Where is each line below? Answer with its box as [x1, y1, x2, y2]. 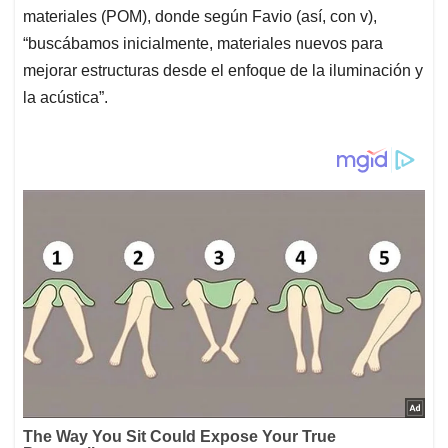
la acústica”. [23, 89, 108, 107]
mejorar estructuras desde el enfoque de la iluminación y [23, 62, 423, 80]
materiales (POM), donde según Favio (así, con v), [23, 8, 377, 26]
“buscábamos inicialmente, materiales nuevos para [23, 35, 383, 53]
